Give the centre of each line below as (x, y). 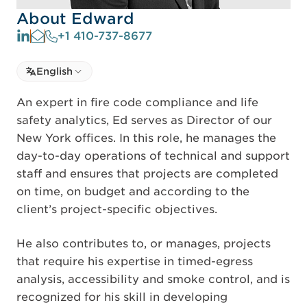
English (54, 72)
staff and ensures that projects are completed (147, 174)
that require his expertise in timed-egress (135, 262)
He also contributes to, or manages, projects (144, 244)
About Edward (75, 19)
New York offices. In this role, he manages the (146, 138)
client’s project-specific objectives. (117, 210)
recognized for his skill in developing (122, 297)
